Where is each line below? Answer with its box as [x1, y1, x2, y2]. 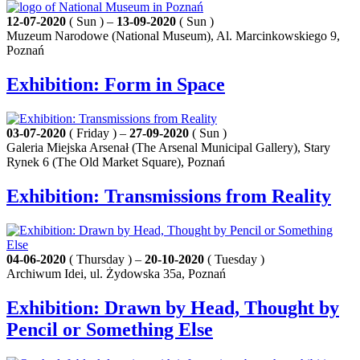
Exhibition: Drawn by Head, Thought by [6, 297, 339, 318]
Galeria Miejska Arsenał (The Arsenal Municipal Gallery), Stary [6, 141, 330, 155]
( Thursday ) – [66, 252, 145, 267]
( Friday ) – [66, 126, 129, 141]
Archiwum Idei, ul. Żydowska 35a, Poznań [6, 267, 226, 281]
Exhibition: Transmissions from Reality [6, 186, 331, 207]
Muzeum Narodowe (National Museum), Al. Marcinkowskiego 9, [6, 29, 340, 43]
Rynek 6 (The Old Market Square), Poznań [6, 155, 225, 170]
